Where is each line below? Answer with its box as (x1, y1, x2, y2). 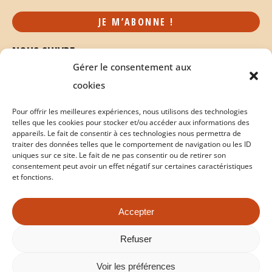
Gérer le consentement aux (73, 61, 191, 73)
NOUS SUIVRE (12, 43, 75, 60)
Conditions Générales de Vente (118, 218, 244, 230)
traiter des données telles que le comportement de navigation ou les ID (12, 139, 251, 149)
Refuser (120, 233, 152, 244)
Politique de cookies (28, 218, 109, 230)
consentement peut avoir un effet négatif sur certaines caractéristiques (12, 161, 253, 171)
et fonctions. (12, 172, 53, 182)
